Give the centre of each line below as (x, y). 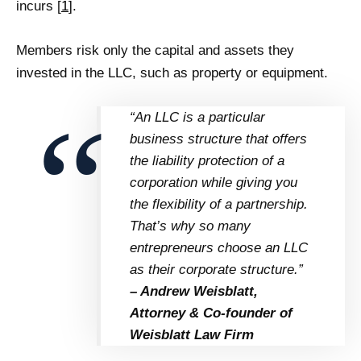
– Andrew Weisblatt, (193, 291)
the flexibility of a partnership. (218, 204)
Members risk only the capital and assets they (155, 50)
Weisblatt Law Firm (193, 334)
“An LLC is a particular (197, 117)
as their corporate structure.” (216, 269)
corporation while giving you (213, 182)
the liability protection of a (207, 160)
